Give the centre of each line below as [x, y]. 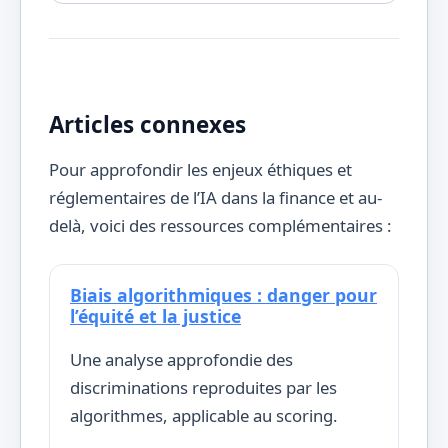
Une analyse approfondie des [181, 359]
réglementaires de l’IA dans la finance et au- [215, 198]
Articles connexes [147, 124]
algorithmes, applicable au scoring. [204, 415]
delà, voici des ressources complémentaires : [220, 226]
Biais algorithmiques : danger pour [223, 295]
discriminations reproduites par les [203, 387]
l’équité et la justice [155, 316]
